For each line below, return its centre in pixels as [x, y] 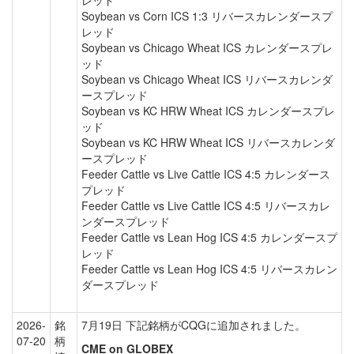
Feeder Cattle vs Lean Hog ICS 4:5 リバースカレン [209, 269]
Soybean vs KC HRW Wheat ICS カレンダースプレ [208, 111]
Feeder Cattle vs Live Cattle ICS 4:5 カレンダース [206, 174]
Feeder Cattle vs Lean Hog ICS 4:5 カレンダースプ [209, 237]
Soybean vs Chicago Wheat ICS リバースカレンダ [207, 79]
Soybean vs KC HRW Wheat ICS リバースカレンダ [208, 142]
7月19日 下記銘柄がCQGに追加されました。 [194, 325]
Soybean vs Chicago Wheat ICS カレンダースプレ [207, 47]
